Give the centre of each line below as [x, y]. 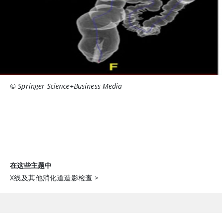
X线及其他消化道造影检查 [51, 177]
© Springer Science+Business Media [66, 86]
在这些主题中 [31, 165]
